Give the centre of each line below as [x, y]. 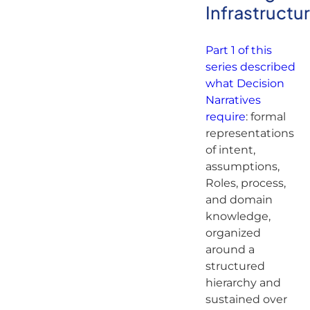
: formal [265, 116]
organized [233, 232]
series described [250, 66]
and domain [239, 199]
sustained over [246, 299]
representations [249, 133]
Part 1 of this [238, 50]
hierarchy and [243, 282]
